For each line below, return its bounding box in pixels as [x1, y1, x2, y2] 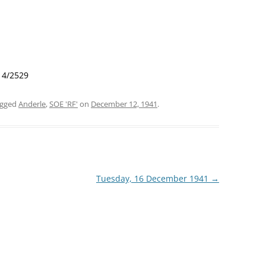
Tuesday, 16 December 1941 [96, 173, 211, 184]
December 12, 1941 [91, 99, 157, 109]
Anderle [18, 99, 46, 109]
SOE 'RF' [49, 99, 78, 109]
